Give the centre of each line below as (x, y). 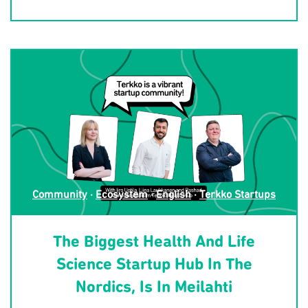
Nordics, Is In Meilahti (154, 288)
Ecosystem (122, 196)
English (174, 196)
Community (60, 196)
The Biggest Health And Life (154, 243)
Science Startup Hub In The (154, 266)
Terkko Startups (238, 196)
